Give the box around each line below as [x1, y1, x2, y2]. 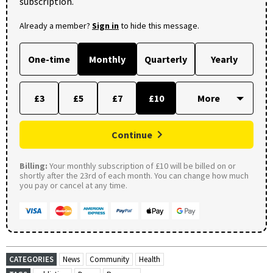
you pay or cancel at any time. [19, 179, 127, 191]
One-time [27, 52, 70, 65]
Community [90, 253, 129, 264]
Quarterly [144, 52, 187, 65]
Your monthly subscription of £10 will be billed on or [48, 160, 236, 171]
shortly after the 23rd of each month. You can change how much [19, 169, 249, 181]
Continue [112, 128, 152, 141]
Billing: [19, 160, 48, 171]
